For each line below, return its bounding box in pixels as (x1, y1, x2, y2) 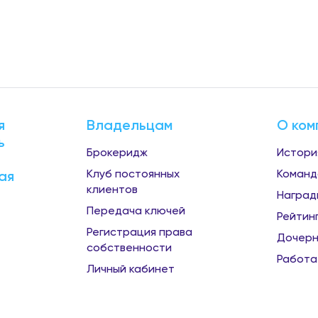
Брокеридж (87, 146, 148, 159)
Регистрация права (87, 225, 192, 238)
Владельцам (87, 116, 172, 133)
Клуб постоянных (87, 167, 180, 180)
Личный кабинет (87, 262, 175, 275)
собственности (87, 241, 172, 254)
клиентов (87, 182, 138, 196)
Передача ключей (87, 204, 185, 217)
